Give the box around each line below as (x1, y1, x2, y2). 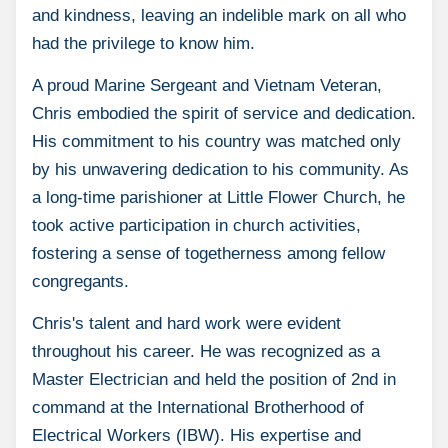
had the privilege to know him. (32, 34, 255, 54)
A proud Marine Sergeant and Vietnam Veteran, (32, 76, 382, 96)
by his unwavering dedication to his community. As (32, 160, 409, 180)
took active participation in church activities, (32, 216, 361, 236)
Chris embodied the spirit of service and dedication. (32, 104, 416, 124)
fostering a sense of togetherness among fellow (32, 244, 385, 264)
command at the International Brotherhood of (32, 398, 364, 418)
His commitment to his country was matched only (32, 132, 401, 152)
